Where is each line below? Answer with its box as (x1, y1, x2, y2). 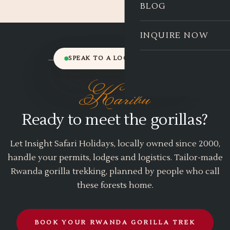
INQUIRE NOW (140, 30, 209, 41)
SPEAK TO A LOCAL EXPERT (68, 54, 166, 62)
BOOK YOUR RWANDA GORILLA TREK (34, 219, 196, 226)
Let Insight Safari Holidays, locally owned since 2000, (10, 139, 220, 149)
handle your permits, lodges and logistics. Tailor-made (7, 152, 223, 163)
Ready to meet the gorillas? (22, 110, 208, 130)
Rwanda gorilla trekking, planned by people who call (10, 166, 220, 177)
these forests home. (76, 180, 154, 190)
